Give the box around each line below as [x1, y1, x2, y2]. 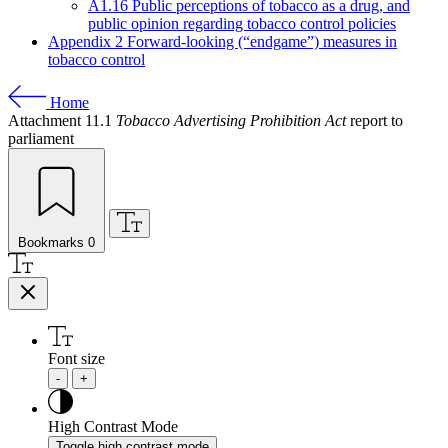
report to [346, 112, 403, 129]
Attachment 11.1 [8, 112, 116, 129]
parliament [8, 130, 74, 147]
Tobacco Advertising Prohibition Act [116, 112, 346, 129]
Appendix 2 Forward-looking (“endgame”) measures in [48, 33, 397, 50]
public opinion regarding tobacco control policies [88, 15, 396, 32]
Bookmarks [18, 235, 84, 250]
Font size [48, 350, 105, 367]
